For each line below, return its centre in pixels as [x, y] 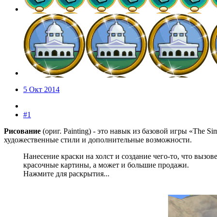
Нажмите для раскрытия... [66, 174]
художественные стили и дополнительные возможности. [98, 140]
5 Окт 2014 [41, 90]
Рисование [22, 131]
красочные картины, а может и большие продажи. [106, 165]
